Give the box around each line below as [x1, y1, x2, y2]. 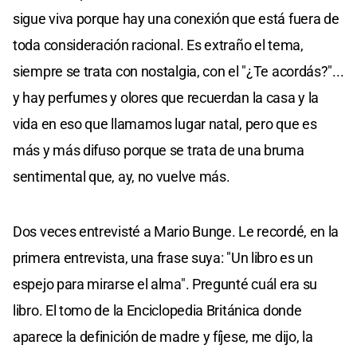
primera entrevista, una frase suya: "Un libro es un [13, 249, 313, 266]
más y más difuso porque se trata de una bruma [13, 141, 304, 159]
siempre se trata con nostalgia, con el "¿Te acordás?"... [13, 62, 344, 80]
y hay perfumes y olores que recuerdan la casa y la [13, 88, 320, 106]
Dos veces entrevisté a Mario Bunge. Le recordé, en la [13, 222, 339, 240]
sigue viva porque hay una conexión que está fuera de [13, 10, 339, 27]
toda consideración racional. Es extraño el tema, [13, 36, 304, 53]
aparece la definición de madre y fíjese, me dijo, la [13, 328, 313, 345]
